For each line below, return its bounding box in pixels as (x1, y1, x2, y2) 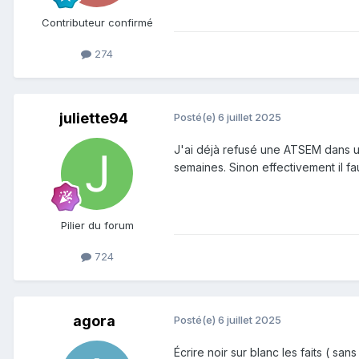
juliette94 (59, 110, 128, 127)
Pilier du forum (60, 219, 134, 232)
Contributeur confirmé (41, 15, 153, 29)
